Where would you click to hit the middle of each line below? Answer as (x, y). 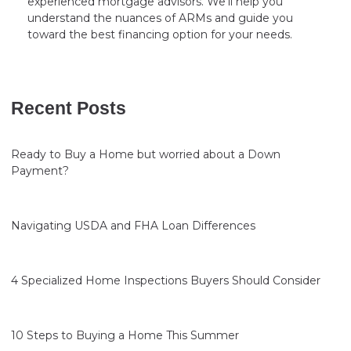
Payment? (40, 171)
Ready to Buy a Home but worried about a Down (146, 155)
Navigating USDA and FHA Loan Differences (133, 226)
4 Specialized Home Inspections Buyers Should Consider (166, 281)
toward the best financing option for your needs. (160, 35)
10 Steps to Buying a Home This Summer (125, 336)
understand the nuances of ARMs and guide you (160, 18)
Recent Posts (69, 109)
